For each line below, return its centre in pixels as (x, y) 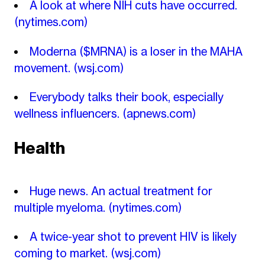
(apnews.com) (159, 114)
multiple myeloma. (61, 207)
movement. (43, 68)
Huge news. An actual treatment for (121, 191)
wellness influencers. (68, 114)
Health (39, 148)
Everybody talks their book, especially (127, 97)
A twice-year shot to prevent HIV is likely (133, 237)
